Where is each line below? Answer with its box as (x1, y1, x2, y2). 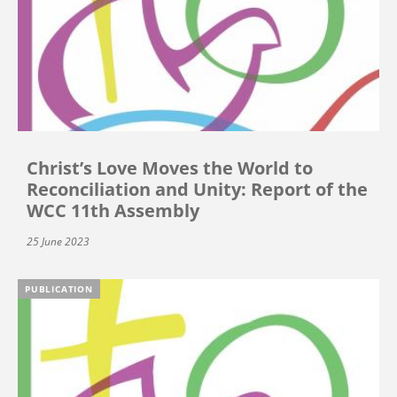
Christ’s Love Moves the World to (27, 155, 313, 180)
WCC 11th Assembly (27, 198, 199, 222)
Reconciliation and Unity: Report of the (27, 176, 368, 201)
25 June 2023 (27, 233, 90, 249)
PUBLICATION (25, 282, 93, 295)
